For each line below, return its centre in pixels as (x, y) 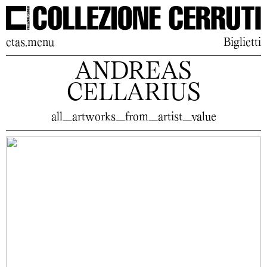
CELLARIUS (133, 94)
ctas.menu (30, 43)
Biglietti (242, 43)
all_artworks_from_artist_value (133, 117)
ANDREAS (133, 72)
